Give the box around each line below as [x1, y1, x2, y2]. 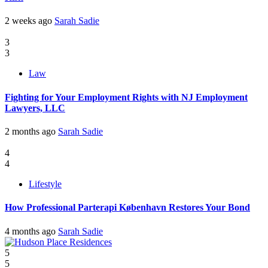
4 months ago [5, 226, 58, 236]
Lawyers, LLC [5, 102, 65, 113]
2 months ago [5, 126, 58, 136]
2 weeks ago [5, 16, 54, 26]
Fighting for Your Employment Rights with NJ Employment [5, 92, 248, 102]
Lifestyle [29, 178, 62, 189]
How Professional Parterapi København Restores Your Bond [5, 202, 250, 213]
